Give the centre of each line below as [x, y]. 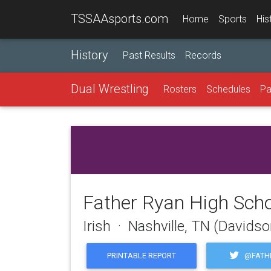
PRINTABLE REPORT [142, 256]
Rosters [180, 89]
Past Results [149, 55]
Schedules [228, 89]
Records [203, 55]
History [90, 55]
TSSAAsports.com [119, 19]
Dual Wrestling [110, 89]
